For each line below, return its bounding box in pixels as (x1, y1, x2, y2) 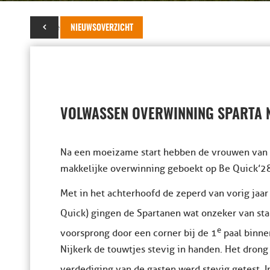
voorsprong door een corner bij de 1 (60, 227, 217, 240)
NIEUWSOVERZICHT (71, 24, 133, 33)
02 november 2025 (30, 22, 101, 33)
